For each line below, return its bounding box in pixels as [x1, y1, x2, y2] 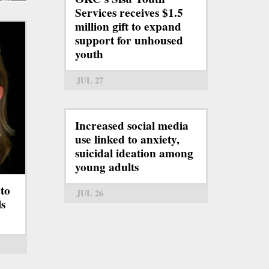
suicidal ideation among [75, 144, 193, 162]
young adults [75, 158, 139, 175]
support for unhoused [75, 31, 183, 49]
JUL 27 [76, 73, 103, 86]
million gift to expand [75, 17, 181, 35]
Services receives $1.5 [75, 4, 183, 21]
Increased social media [75, 116, 189, 134]
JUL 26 [76, 186, 103, 199]
